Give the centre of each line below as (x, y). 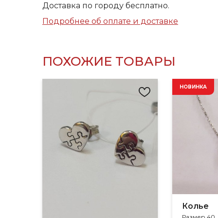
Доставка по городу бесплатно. (106, 6)
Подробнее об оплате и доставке (110, 21)
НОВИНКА (193, 87)
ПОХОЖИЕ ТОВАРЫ (109, 61)
